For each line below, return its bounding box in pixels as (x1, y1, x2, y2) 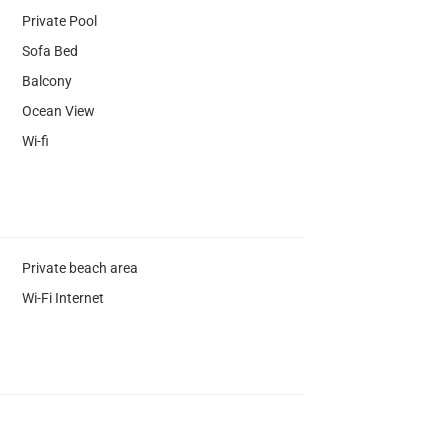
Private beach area (21, 259, 138, 276)
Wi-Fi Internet (21, 289, 104, 306)
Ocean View (21, 102, 95, 119)
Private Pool (21, 12, 97, 29)
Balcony (21, 72, 72, 89)
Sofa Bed (21, 42, 78, 59)
